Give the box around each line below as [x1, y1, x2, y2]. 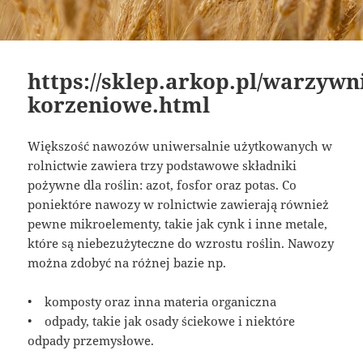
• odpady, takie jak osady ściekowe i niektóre [28, 312, 296, 329]
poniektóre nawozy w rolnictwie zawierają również [28, 195, 330, 212]
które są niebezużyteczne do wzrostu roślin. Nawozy [28, 234, 335, 251]
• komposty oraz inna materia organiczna [28, 293, 277, 310]
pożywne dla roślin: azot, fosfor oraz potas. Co [28, 176, 297, 193]
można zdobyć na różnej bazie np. [28, 254, 227, 271]
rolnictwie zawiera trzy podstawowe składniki [28, 156, 297, 173]
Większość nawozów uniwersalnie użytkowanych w [28, 137, 333, 154]
